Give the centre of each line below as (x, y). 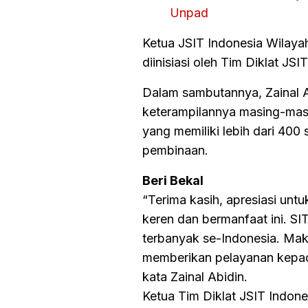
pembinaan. (175, 150)
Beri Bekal (173, 180)
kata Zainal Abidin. (195, 276)
